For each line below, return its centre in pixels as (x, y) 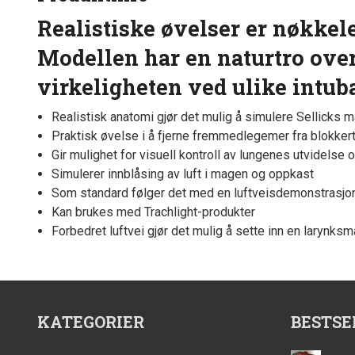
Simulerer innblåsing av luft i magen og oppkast (182, 174)
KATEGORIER (91, 322)
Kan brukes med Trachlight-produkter (153, 212)
